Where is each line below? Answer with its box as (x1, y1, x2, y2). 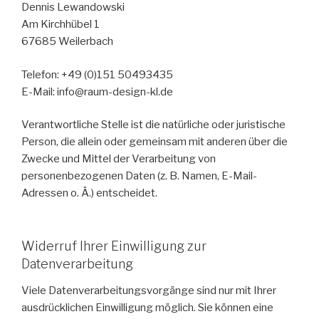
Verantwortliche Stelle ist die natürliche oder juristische (21, 118, 286, 132)
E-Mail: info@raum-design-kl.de (21, 85, 173, 98)
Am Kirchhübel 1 (21, 18, 100, 31)
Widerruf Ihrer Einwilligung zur (21, 238, 206, 253)
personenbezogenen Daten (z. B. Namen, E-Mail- (21, 169, 257, 183)
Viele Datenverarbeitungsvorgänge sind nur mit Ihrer (21, 284, 276, 298)
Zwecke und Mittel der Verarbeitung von (21, 152, 216, 166)
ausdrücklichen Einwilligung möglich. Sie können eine (21, 301, 273, 315)
